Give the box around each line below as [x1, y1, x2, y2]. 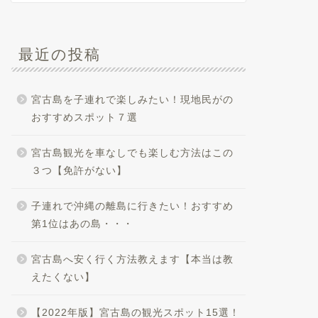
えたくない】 [31, 272, 95, 283]
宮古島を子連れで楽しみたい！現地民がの [31, 94, 234, 105]
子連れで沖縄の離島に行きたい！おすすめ [31, 201, 234, 212]
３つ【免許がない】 [31, 165, 127, 176]
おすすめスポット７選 [31, 112, 138, 123]
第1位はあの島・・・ [31, 219, 133, 229]
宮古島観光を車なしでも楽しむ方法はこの [31, 148, 234, 158]
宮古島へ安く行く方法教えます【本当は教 [31, 254, 234, 265]
